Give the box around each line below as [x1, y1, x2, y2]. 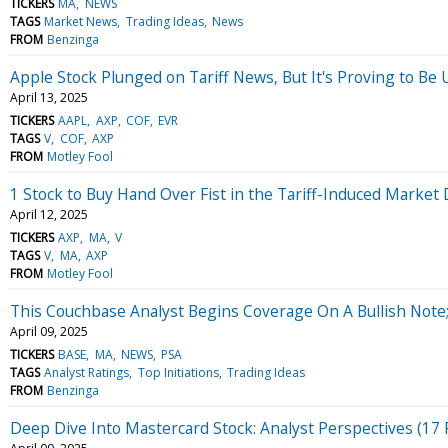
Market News [44, 12, 118, 30]
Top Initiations [137, 363, 219, 381]
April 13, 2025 [10, 88, 88, 106]
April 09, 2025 [10, 322, 88, 340]
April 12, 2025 [10, 205, 88, 223]
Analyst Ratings [44, 363, 130, 381]
